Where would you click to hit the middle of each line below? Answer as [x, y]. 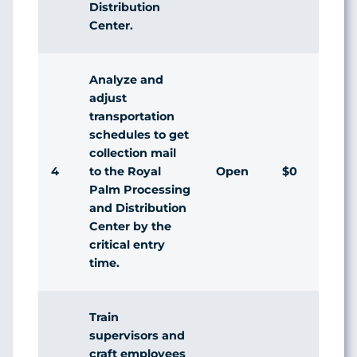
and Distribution [138, 208]
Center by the [130, 226]
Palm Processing [140, 189]
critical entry [127, 244]
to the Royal [125, 171]
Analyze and [126, 79]
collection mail [133, 153]
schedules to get [139, 134]
